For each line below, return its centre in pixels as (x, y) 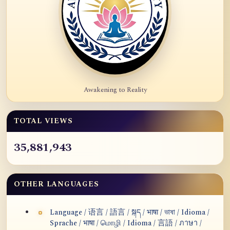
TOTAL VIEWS (43, 121)
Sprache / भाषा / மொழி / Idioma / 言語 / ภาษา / (126, 223)
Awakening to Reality (115, 90)
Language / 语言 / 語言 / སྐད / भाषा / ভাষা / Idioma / (130, 212)
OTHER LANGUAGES (56, 184)
